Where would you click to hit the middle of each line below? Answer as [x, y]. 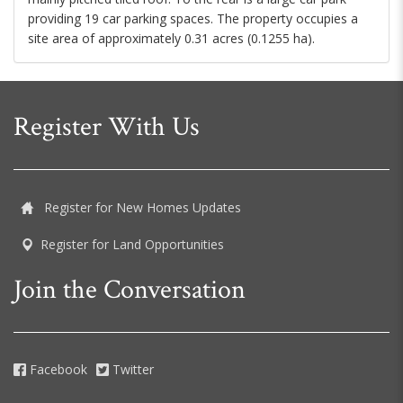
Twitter [131, 370]
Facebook [57, 370]
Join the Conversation [130, 291]
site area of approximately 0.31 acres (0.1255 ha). [171, 39]
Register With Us [107, 128]
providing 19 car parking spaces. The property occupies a [193, 19]
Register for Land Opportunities [132, 244]
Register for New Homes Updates [141, 207]
